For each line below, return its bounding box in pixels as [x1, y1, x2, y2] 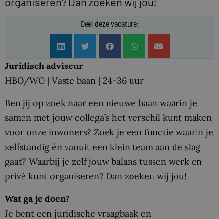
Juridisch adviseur [5, 60, 83, 71]
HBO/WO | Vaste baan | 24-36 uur [5, 75, 144, 86]
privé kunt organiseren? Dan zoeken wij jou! [5, 170, 187, 182]
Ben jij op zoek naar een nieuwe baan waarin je [5, 97, 197, 109]
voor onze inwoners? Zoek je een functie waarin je [5, 126, 213, 138]
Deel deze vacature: [80, 18, 139, 29]
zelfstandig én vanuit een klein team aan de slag [5, 141, 200, 153]
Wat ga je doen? [5, 193, 70, 204]
